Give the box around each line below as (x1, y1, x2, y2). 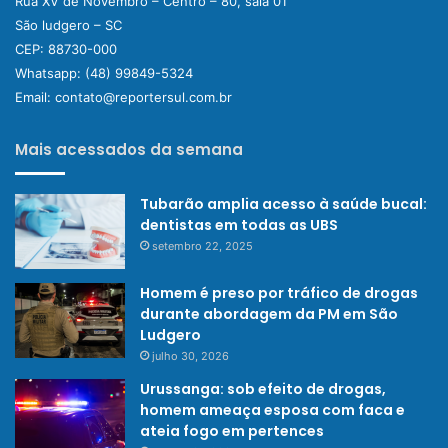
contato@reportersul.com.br (55, 89, 232, 106)
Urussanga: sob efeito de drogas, (140, 379, 386, 400)
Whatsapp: (15, 65, 85, 82)
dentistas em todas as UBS (140, 215, 338, 236)
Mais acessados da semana (15, 139, 243, 161)
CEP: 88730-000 (15, 41, 117, 58)
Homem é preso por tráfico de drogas (140, 283, 418, 304)
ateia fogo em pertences (140, 421, 324, 442)
